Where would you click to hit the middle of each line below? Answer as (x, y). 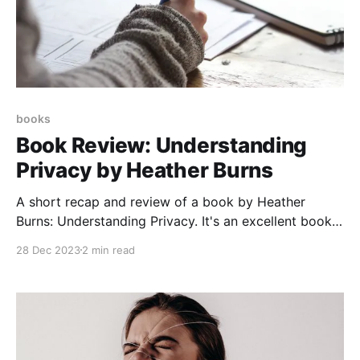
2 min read (108, 250)
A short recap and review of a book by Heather (161, 201)
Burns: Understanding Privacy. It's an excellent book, (176, 221)
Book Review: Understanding (162, 145)
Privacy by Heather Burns (145, 170)
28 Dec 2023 (48, 250)
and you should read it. (86, 240)
